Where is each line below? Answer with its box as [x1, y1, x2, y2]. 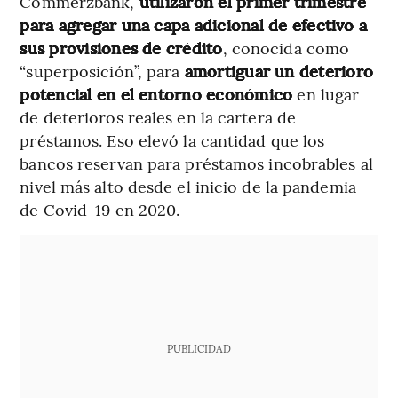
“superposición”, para [20, 60, 185, 83]
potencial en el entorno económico [20, 83, 293, 106]
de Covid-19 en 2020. [20, 198, 180, 221]
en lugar [292, 83, 360, 106]
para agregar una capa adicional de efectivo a [20, 13, 368, 36]
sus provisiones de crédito [20, 36, 223, 60]
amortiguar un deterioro [184, 60, 374, 83]
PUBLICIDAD [166, 341, 231, 356]
